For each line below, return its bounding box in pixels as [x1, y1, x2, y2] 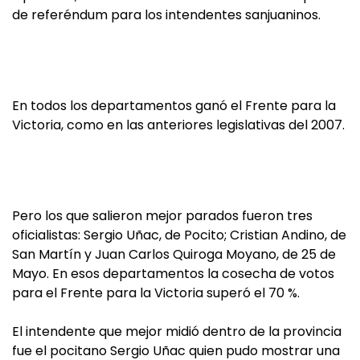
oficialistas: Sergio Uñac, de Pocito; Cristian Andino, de [12, 226, 346, 244]
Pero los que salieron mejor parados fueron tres [12, 207, 313, 225]
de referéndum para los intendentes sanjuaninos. [12, 6, 321, 24]
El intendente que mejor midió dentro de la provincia [12, 322, 342, 341]
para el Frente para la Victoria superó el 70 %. [12, 284, 300, 302]
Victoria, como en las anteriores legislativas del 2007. [12, 116, 345, 134]
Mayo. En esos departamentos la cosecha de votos [12, 264, 334, 283]
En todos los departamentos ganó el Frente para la [12, 96, 336, 115]
